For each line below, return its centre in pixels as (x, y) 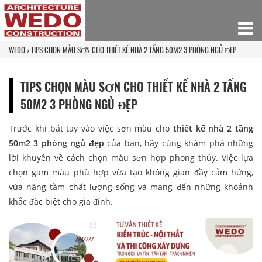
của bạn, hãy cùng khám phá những (180, 143)
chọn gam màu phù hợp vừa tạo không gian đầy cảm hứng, (131, 172)
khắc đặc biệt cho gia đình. (61, 201)
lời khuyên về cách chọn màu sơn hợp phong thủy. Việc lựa (131, 157)
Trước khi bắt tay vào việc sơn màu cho (91, 128)
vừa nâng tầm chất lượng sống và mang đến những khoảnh (131, 187)
